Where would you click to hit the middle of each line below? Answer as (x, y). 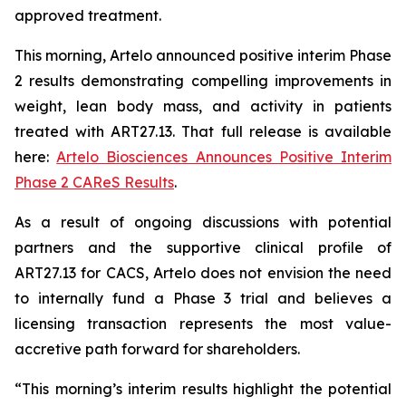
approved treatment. (88, 15)
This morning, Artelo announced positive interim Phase (203, 55)
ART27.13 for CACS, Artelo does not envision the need (203, 273)
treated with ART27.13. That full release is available (203, 131)
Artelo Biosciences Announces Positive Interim (224, 157)
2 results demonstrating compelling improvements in (203, 81)
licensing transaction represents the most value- (203, 324)
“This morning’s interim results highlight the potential (203, 389)
